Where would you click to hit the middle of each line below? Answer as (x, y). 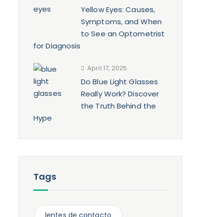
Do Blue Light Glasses (120, 82)
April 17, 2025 (107, 68)
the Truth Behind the (119, 106)
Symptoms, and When (121, 22)
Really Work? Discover (120, 94)
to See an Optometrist (123, 34)
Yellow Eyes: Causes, (118, 9)
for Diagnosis (57, 46)
